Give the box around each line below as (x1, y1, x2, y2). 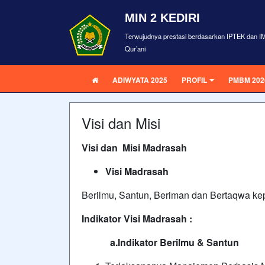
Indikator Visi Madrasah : (82, 212, 192, 225)
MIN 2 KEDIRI (125, 11, 200, 24)
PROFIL (182, 75, 207, 85)
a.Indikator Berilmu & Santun (82, 235, 239, 249)
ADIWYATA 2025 (112, 75, 167, 85)
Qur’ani (125, 44, 146, 53)
